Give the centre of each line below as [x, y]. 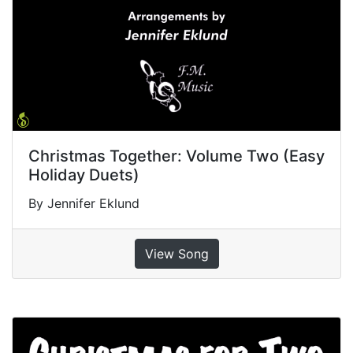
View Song [176, 254]
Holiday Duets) [84, 175]
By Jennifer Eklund [84, 204]
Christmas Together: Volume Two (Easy [176, 156]
